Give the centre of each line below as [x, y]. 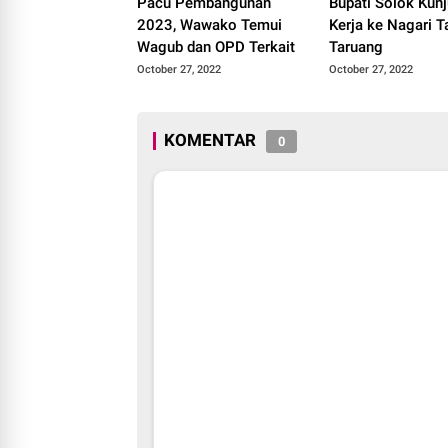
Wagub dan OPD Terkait [216, 47]
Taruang [356, 47]
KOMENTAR [210, 140]
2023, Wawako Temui [209, 25]
